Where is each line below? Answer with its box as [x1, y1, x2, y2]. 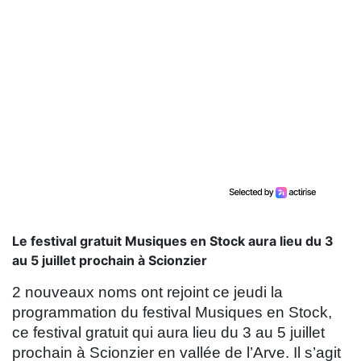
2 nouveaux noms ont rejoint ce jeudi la [12, 284, 283, 301]
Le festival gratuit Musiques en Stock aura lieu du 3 [12, 233, 334, 250]
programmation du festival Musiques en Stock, [12, 304, 332, 322]
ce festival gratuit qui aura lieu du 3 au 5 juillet [12, 324, 325, 342]
